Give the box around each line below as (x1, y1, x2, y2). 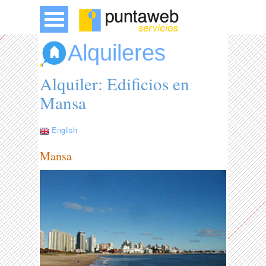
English (52, 124, 78, 136)
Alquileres (68, 40, 166, 65)
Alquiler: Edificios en (40, 72, 190, 96)
